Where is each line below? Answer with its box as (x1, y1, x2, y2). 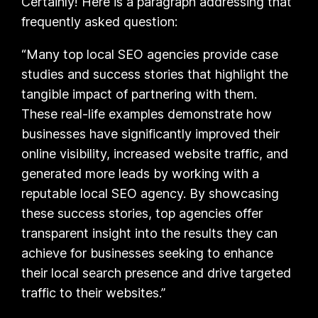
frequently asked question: (21, 13, 178, 29)
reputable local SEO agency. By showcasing (21, 185, 280, 201)
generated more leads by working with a (21, 165, 260, 181)
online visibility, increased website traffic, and (21, 146, 289, 161)
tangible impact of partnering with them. (21, 86, 258, 102)
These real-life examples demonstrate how (21, 106, 273, 121)
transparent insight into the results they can (21, 225, 278, 241)
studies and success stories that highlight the (21, 66, 289, 82)
